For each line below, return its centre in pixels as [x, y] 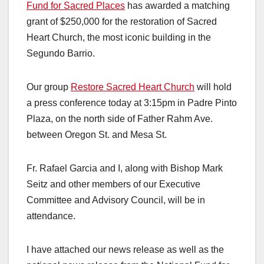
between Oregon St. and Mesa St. [97, 134]
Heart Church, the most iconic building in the [119, 37]
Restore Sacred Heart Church [133, 87]
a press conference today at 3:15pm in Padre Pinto [132, 103]
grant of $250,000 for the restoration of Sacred [122, 21]
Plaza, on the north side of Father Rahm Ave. [120, 118]
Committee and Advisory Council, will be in [116, 200]
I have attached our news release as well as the [125, 249]
